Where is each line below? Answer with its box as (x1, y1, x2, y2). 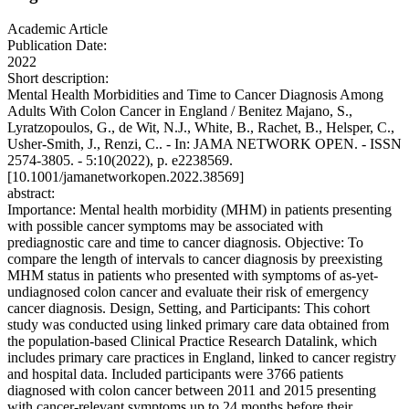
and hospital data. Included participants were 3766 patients (7, 366, 343, 383)
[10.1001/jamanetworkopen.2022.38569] (7, 169, 244, 185)
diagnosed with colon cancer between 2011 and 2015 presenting (7, 383, 376, 399)
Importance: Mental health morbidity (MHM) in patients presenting (7, 202, 392, 218)
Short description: (7, 70, 109, 87)
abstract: (7, 185, 55, 202)
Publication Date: (7, 37, 107, 54)
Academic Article (7, 21, 108, 37)
